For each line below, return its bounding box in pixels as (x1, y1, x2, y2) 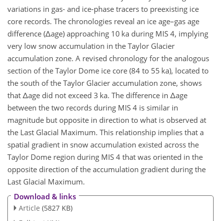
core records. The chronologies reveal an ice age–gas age (7, 16, 199, 26)
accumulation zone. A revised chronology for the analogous (7, 53, 209, 63)
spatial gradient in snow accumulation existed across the (7, 139, 199, 149)
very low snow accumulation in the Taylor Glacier (7, 40, 175, 51)
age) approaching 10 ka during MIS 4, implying (51, 28, 208, 38)
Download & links (14, 191, 76, 202)
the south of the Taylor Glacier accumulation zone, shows (7, 77, 202, 88)
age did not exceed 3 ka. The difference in (28, 90, 170, 100)
